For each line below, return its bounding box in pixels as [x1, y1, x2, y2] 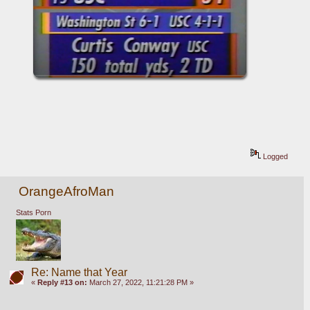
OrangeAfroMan [19, 183, 115, 199]
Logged [261, 152, 289, 161]
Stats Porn [15, 208, 51, 217]
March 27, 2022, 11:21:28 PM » [86, 278, 194, 287]
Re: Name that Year [30, 266, 127, 279]
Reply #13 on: [37, 278, 87, 287]
